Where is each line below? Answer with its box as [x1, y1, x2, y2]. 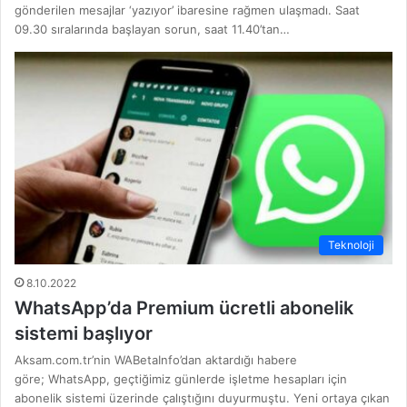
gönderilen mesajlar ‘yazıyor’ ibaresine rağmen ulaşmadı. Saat [15, 2, 360, 17]
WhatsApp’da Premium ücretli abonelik [15, 297, 353, 320]
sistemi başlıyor [15, 323, 153, 345]
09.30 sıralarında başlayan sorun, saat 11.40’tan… [15, 21, 290, 36]
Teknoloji [328, 238, 374, 253]
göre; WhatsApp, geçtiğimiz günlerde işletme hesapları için [15, 372, 347, 387]
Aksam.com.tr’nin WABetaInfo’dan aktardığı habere [15, 352, 297, 368]
